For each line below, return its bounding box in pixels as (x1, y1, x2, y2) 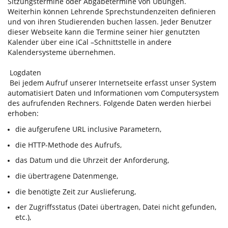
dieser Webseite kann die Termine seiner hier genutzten (8, 26, 200, 37)
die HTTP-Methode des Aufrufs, (15, 139, 122, 150)
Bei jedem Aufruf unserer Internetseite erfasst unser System (8, 77, 216, 88)
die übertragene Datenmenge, (15, 170, 118, 181)
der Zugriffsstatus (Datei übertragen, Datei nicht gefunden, (15, 202, 216, 212)
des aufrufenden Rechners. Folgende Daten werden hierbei (8, 98, 211, 108)
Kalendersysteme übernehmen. (8, 47, 116, 57)
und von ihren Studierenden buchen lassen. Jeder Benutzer (8, 16, 212, 26)
